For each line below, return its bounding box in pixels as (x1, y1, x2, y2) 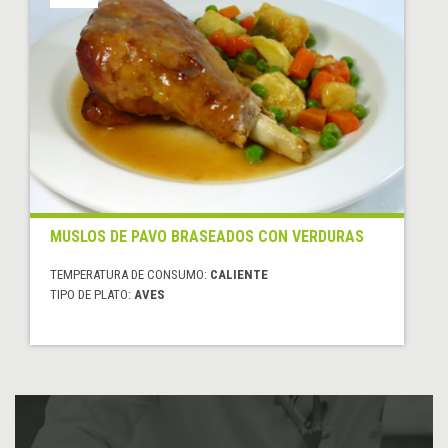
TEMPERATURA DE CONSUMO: (50, 267, 210, 283)
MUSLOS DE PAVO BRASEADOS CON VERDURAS (50, 227, 364, 247)
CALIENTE (210, 267, 268, 283)
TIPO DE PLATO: (50, 287, 134, 303)
